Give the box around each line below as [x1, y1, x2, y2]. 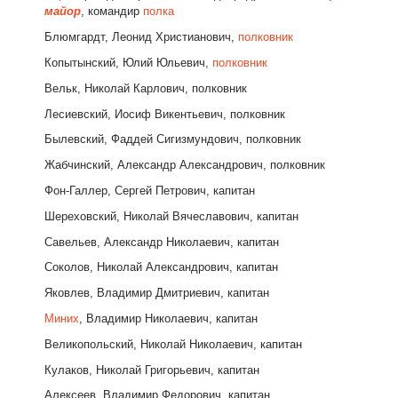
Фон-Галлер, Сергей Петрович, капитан [44, 183, 255, 197]
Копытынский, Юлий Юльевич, [44, 55, 212, 69]
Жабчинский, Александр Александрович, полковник [44, 158, 325, 172]
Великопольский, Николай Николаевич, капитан [44, 337, 302, 351]
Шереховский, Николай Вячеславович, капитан [44, 209, 298, 223]
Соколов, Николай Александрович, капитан [44, 260, 278, 275]
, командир [81, 4, 143, 19]
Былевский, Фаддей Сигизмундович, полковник [44, 132, 301, 147]
